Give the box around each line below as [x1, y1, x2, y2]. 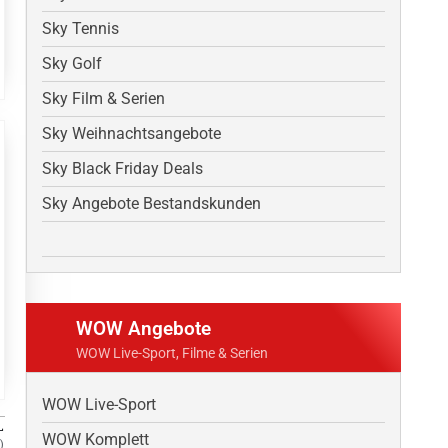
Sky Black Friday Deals [42, 159, 203, 179]
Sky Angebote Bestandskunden [42, 194, 261, 214]
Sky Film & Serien [42, 89, 165, 109]
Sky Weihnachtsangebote [42, 124, 221, 144]
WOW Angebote [76, 317, 211, 341]
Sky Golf [42, 54, 102, 74]
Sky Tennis [42, 19, 119, 39]
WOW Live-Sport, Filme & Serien [76, 345, 268, 363]
